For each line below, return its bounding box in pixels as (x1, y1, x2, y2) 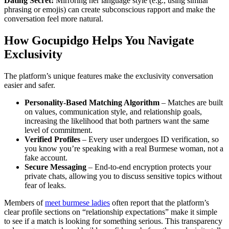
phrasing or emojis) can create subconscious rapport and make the (4, 5, 215, 14)
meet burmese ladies (45, 198, 110, 207)
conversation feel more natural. (4, 14, 103, 23)
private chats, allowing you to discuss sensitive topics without (25, 171, 222, 180)
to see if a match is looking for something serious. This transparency (4, 216, 222, 225)
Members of (4, 198, 45, 207)
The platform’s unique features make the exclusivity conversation (4, 71, 213, 80)
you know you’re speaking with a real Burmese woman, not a (25, 144, 223, 153)
